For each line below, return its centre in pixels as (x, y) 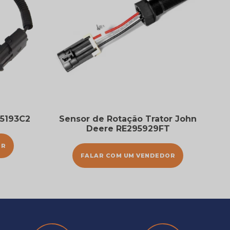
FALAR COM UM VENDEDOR (128, 156)
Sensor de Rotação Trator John (128, 119)
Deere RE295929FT (128, 129)
